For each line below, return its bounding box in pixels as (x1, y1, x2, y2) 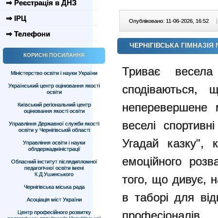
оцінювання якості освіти (23, 108, 85, 114)
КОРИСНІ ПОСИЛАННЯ (23, 52, 85, 58)
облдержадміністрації (28, 146, 80, 152)
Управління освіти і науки (23, 140, 85, 145)
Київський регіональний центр (17, 102, 91, 108)
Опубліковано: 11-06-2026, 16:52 (129, 18, 210, 24)
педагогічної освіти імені (24, 165, 84, 171)
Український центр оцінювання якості (8, 83, 100, 89)
